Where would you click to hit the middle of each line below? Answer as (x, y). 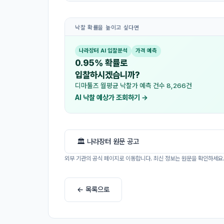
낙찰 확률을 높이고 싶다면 (107, 27)
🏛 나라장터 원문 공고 (108, 141)
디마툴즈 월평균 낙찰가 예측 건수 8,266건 (133, 85)
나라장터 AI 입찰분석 (103, 51)
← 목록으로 (93, 189)
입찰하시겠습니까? (107, 74)
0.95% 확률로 (101, 62)
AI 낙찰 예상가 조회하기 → (111, 97)
